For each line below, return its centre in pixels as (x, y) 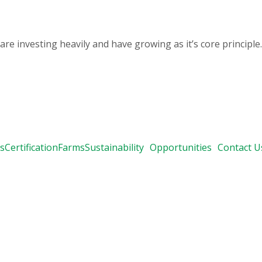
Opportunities (180, 147)
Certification (31, 147)
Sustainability (114, 147)
